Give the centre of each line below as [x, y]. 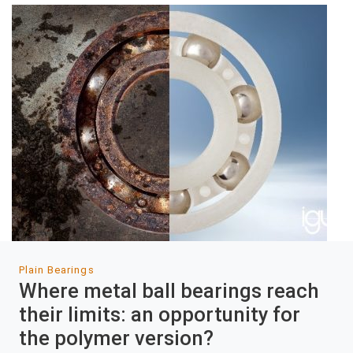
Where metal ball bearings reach [169, 291]
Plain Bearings [57, 270]
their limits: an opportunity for [160, 315]
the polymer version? [116, 338]
